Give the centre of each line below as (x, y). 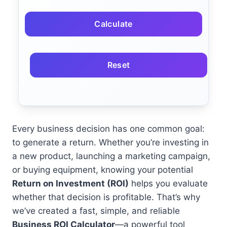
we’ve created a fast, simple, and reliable (96, 211)
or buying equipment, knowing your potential (103, 169)
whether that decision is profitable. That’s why (106, 197)
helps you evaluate (168, 183)
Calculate (113, 24)
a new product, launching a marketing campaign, (111, 156)
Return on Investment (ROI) (70, 183)
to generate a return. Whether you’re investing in (110, 142)
